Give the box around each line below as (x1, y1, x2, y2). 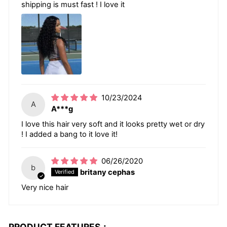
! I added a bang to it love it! (21, 129, 118, 139)
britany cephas (80, 168, 135, 177)
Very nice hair (21, 182, 68, 192)
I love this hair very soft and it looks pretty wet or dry (21, 119, 205, 129)
